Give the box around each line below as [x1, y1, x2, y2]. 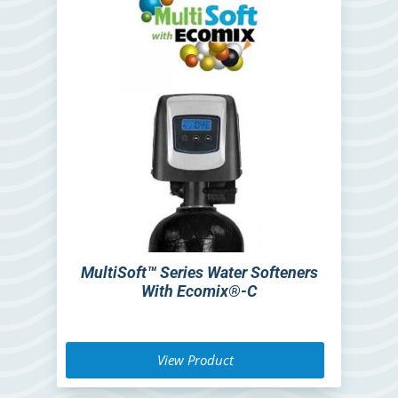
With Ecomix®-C [141, 282, 257, 301]
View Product [156, 351, 234, 370]
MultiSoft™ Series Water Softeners [80, 263, 318, 283]
